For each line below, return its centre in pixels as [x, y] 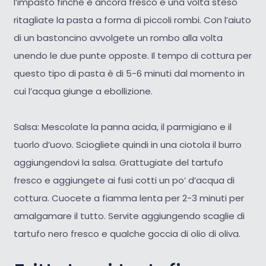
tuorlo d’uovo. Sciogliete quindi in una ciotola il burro [127, 145]
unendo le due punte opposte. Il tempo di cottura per [132, 56]
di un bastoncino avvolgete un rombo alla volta [118, 38]
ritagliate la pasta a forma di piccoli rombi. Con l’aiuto [132, 20]
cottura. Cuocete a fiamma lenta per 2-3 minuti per [129, 198]
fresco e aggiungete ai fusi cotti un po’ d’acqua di [124, 180]
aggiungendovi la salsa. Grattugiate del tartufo [118, 163]
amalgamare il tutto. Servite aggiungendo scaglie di [129, 216]
